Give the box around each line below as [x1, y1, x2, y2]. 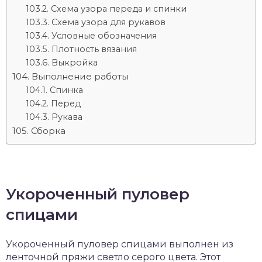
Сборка [31, 125, 65, 136]
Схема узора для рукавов [51, 17, 166, 27]
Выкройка [51, 57, 98, 68]
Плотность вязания [51, 44, 137, 54]
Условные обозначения [51, 30, 157, 41]
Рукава [51, 112, 82, 122]
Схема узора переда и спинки [50, 4, 187, 14]
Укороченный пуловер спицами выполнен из [6, 239, 233, 250]
